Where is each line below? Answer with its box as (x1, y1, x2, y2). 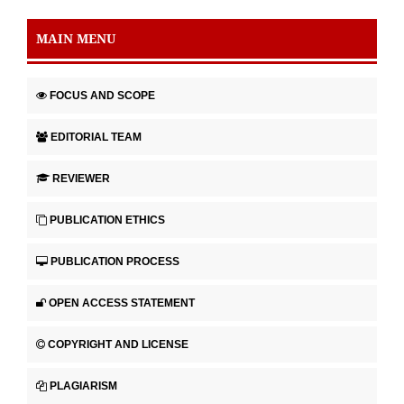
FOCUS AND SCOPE (50, 88, 155, 102)
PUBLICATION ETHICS (50, 213, 165, 226)
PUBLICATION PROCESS (50, 254, 179, 268)
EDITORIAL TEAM (50, 130, 142, 143)
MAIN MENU (36, 29, 115, 47)
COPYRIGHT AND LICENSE (48, 337, 188, 351)
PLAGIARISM (50, 379, 117, 392)
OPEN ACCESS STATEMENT (49, 296, 195, 309)
